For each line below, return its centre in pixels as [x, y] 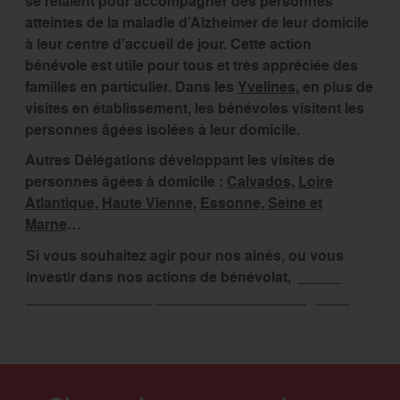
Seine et [295, 204]
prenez [317, 278]
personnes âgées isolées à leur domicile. [162, 130]
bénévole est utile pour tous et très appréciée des [191, 66]
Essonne [230, 204]
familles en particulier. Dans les [131, 87]
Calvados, [260, 182]
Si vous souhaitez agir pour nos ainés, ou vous [184, 256]
